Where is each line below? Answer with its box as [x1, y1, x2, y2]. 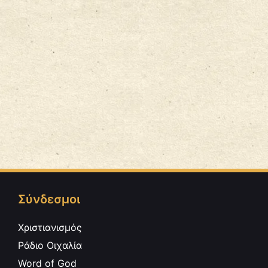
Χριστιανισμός [18, 221, 82, 233]
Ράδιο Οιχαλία [18, 239, 82, 251]
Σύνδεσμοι [18, 192, 80, 206]
